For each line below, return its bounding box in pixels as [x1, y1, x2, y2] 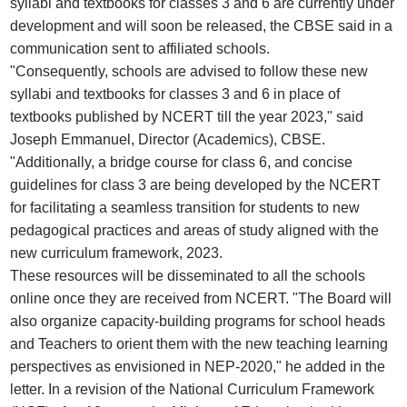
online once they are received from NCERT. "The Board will [10, 290, 392, 306]
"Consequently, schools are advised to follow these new [10, 63, 369, 79]
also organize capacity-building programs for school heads [10, 313, 386, 329]
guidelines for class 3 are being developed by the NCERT [10, 176, 382, 193]
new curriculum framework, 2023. [10, 244, 223, 261]
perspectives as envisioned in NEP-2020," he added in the [10, 358, 386, 374]
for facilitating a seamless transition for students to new [10, 199, 361, 215]
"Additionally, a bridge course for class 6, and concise [10, 154, 353, 170]
